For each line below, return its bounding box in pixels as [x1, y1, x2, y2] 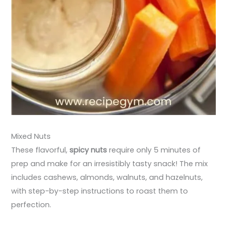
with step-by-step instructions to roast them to [11, 185, 188, 196]
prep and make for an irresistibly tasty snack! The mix [11, 158, 208, 169]
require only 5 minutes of [107, 144, 201, 155]
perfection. [11, 199, 52, 210]
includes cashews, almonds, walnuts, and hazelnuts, [11, 172, 203, 182]
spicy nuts [69, 144, 107, 155]
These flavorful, [11, 144, 70, 155]
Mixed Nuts [11, 131, 51, 141]
